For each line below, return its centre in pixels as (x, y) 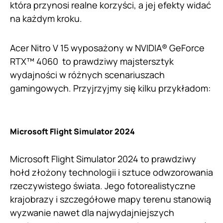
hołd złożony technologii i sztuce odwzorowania (111, 172)
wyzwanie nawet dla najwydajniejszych (92, 213)
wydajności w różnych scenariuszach (87, 75)
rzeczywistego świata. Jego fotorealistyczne (103, 186)
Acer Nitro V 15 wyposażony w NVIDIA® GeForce (107, 48)
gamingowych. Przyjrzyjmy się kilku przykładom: (110, 88)
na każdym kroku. (46, 19)
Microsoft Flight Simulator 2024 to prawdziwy (103, 159)
